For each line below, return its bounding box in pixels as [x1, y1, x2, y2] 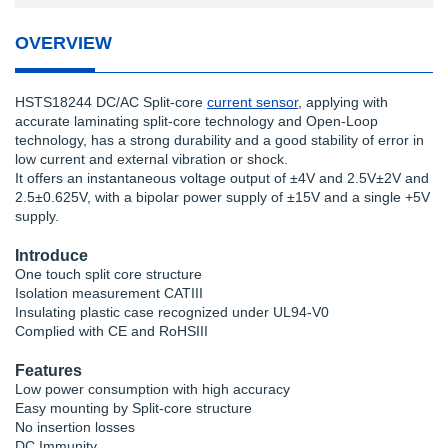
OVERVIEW [15, 33, 112, 53]
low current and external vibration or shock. [15, 151, 288, 167]
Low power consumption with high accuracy [15, 381, 290, 397]
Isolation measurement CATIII [15, 285, 203, 301]
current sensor [207, 94, 298, 110]
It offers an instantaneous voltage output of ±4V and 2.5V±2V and [15, 170, 429, 186]
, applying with [298, 94, 388, 110]
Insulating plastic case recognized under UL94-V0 [15, 304, 329, 320]
